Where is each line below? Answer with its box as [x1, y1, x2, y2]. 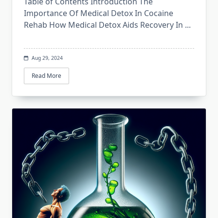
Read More [32, 71, 61, 80]
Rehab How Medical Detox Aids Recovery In [24, 19, 183, 30]
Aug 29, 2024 [31, 54, 63, 61]
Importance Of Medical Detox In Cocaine [24, 7, 173, 18]
